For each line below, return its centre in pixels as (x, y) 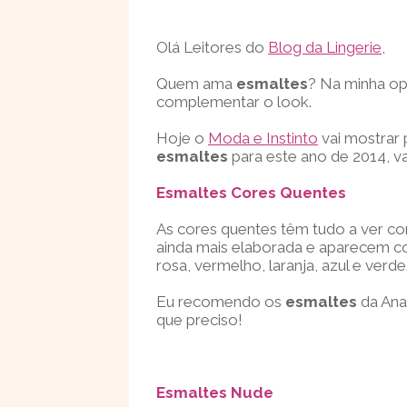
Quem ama (196, 84)
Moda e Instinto (263, 138)
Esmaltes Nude (215, 392)
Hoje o (182, 138)
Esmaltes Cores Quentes (251, 193)
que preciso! (199, 320)
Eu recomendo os (221, 302)
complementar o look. (234, 102)
